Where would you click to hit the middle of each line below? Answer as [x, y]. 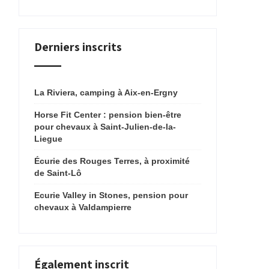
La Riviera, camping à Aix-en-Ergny [106, 92]
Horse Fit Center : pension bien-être [108, 115]
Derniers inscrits [78, 47]
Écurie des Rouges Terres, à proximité [112, 161]
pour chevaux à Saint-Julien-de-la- [105, 127]
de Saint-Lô [58, 173]
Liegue [48, 139]
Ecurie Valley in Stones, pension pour [111, 195]
